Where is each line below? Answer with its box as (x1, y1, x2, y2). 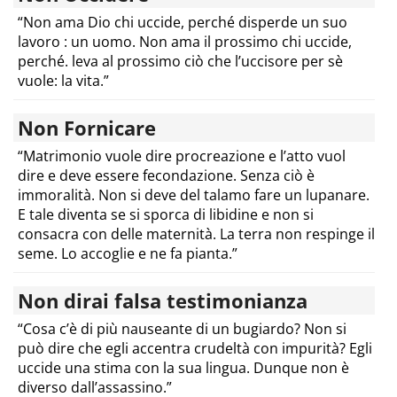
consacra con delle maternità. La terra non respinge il (18, 223, 375, 244)
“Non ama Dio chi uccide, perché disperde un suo (18, 12, 347, 32)
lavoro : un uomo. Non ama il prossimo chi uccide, (18, 31, 352, 51)
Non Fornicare (18, 113, 156, 141)
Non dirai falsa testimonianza (18, 286, 307, 314)
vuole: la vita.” (18, 70, 109, 90)
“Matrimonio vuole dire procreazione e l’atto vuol (18, 145, 346, 166)
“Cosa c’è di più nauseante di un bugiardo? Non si (18, 318, 346, 339)
